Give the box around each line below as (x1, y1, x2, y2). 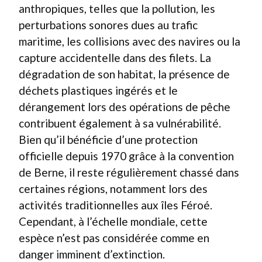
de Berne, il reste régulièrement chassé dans (19, 165, 239, 179)
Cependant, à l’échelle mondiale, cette (19, 214, 208, 228)
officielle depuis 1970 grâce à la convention (19, 149, 234, 163)
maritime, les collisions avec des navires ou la (19, 34, 240, 48)
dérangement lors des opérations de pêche (19, 99, 230, 113)
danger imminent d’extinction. (19, 247, 165, 261)
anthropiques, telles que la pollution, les (19, 1, 215, 15)
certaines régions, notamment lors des (19, 181, 208, 195)
